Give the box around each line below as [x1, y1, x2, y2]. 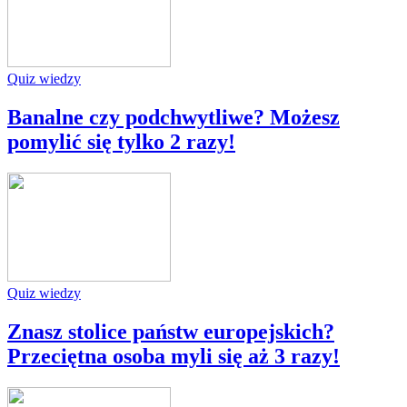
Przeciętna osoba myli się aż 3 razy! [7, 343, 340, 368]
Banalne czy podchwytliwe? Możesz [7, 105, 340, 130]
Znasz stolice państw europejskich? [7, 319, 334, 343]
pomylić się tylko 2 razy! [7, 130, 235, 154]
